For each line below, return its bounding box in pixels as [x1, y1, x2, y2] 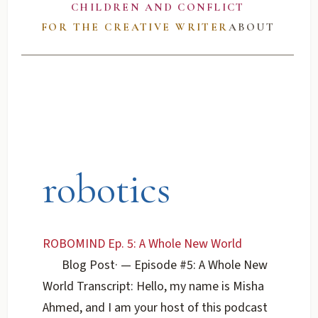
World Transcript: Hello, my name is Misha [43, 278, 265, 296]
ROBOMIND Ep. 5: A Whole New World [43, 235, 243, 253]
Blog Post [62, 256, 116, 275]
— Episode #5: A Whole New [118, 256, 268, 275]
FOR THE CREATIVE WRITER [40, 21, 229, 34]
